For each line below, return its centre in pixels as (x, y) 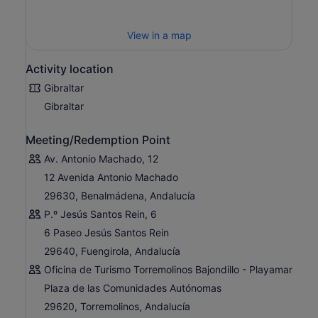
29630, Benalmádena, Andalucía (120, 196)
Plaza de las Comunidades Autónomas (133, 288)
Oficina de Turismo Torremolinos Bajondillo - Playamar (168, 270)
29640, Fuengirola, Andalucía (112, 251)
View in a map (159, 35)
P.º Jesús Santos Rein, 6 (100, 214)
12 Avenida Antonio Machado (111, 177)
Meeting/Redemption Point (98, 140)
